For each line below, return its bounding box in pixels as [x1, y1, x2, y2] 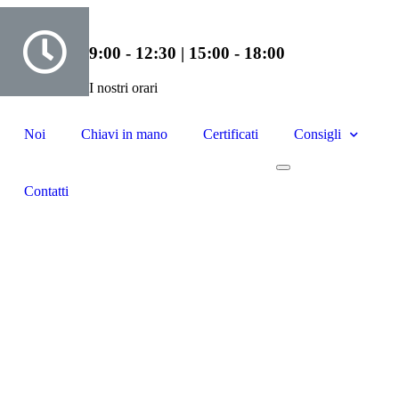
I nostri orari [88, 80, 158, 95]
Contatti [23, 183, 69, 199]
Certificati [202, 126, 258, 142]
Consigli [293, 126, 341, 142]
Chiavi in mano [80, 126, 167, 142]
